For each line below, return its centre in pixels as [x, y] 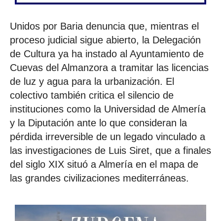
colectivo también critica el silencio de [92, 95]
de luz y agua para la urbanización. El [92, 82]
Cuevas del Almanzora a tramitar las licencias [109, 68]
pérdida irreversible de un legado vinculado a [108, 137]
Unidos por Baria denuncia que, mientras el [104, 26]
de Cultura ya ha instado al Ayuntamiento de [107, 54]
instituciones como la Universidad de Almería [108, 109]
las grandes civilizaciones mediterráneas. [99, 178]
